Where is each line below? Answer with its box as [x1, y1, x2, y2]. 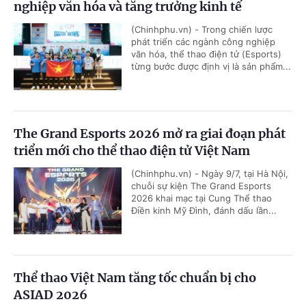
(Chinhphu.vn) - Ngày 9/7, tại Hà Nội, [131, 167, 288, 179]
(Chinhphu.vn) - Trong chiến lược [131, 23, 273, 35]
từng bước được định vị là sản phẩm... [131, 60, 291, 72]
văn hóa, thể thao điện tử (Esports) [131, 48, 281, 59]
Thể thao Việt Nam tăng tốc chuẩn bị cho [14, 269, 256, 286]
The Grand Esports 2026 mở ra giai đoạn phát [14, 125, 286, 141]
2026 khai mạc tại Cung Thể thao [131, 192, 272, 204]
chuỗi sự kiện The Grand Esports [131, 180, 271, 191]
